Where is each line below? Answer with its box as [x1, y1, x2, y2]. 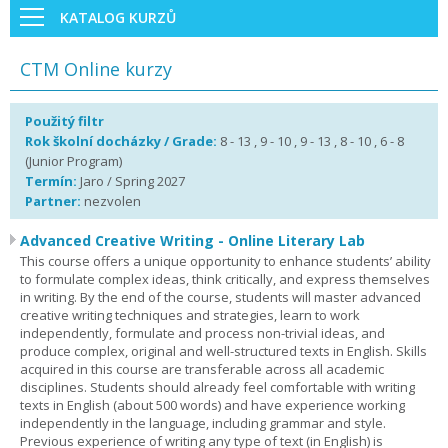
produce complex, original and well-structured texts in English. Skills [20, 342, 427, 360]
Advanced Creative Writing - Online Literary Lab [20, 231, 365, 250]
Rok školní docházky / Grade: [25, 132, 220, 150]
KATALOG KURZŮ [60, 7, 176, 27]
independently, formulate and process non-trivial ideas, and [20, 324, 385, 342]
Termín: [25, 172, 80, 190]
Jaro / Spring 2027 [80, 172, 185, 190]
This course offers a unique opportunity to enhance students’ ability [20, 252, 431, 270]
